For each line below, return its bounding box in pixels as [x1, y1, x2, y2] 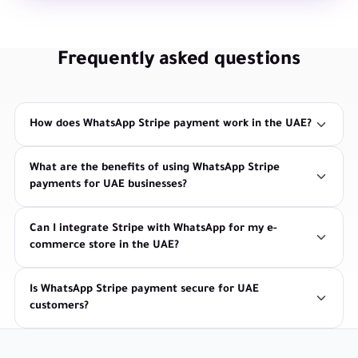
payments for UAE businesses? [30, 179, 187, 192]
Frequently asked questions [58, 50, 300, 72]
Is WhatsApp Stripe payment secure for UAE [30, 284, 259, 296]
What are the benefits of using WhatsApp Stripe [30, 162, 280, 175]
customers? [30, 300, 89, 313]
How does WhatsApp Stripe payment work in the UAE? [30, 118, 312, 131]
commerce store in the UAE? [30, 240, 179, 253]
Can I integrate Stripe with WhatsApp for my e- [30, 223, 276, 236]
